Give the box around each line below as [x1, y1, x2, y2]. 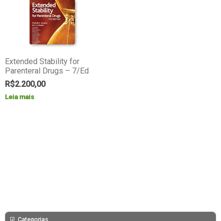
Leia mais [4, 93, 34, 101]
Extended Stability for [4, 57, 79, 67]
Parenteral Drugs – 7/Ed [4, 66, 89, 76]
